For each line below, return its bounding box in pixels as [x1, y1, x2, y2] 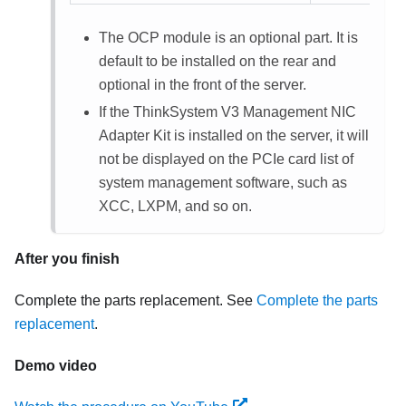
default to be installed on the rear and [99, 53, 336, 69]
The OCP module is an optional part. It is [99, 29, 358, 45]
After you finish [14, 250, 120, 266]
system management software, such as [99, 174, 347, 190]
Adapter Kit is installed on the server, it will [99, 127, 369, 143]
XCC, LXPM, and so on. [99, 198, 252, 214]
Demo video [14, 357, 97, 373]
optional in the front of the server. [99, 76, 306, 92]
